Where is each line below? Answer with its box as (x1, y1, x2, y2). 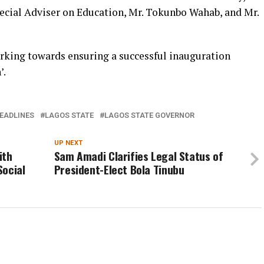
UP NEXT (54, 139, 82, 147)
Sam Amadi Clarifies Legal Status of (54, 147, 223, 165)
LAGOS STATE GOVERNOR (104, 111, 194, 120)
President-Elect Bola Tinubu (54, 161, 184, 179)
